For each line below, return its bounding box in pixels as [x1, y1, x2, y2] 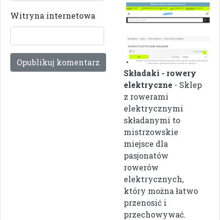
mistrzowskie [124, 127, 178, 137]
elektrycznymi [124, 103, 183, 114]
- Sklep [172, 80, 202, 90]
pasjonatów [124, 150, 168, 161]
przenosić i [124, 197, 166, 208]
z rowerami [124, 91, 168, 102]
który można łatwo [124, 186, 198, 196]
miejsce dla [124, 138, 168, 149]
